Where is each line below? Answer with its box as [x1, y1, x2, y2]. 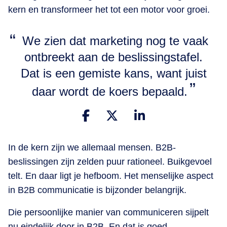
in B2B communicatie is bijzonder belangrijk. [8, 184, 186, 195]
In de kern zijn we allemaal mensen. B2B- [8, 142, 176, 153]
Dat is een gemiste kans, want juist [20, 66, 207, 80]
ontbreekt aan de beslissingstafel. [24, 50, 203, 64]
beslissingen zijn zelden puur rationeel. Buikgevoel [8, 156, 212, 167]
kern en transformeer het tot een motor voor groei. [8, 4, 210, 15]
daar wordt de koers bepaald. [31, 84, 187, 98]
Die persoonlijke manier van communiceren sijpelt [8, 207, 209, 217]
